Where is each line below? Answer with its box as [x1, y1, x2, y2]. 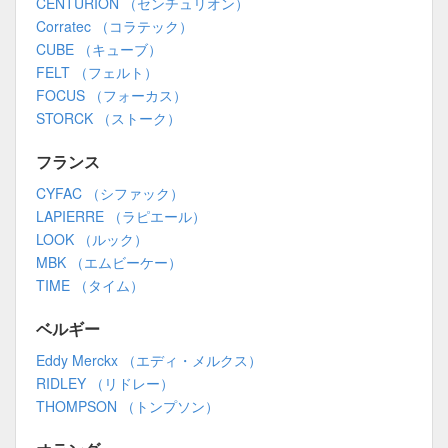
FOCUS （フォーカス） [36, 85, 187, 106]
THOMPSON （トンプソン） [36, 396, 219, 417]
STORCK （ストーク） [36, 108, 181, 129]
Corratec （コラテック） [36, 16, 193, 37]
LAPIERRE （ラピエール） [36, 206, 206, 227]
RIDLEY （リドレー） [36, 373, 174, 394]
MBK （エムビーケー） [36, 252, 182, 273]
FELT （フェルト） [36, 62, 158, 83]
